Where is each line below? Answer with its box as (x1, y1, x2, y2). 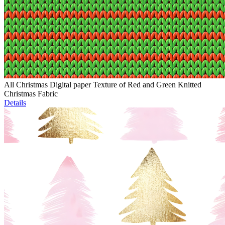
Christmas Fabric (4, 89, 58, 98)
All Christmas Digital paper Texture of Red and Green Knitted (4, 80, 201, 89)
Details (4, 98, 26, 107)
